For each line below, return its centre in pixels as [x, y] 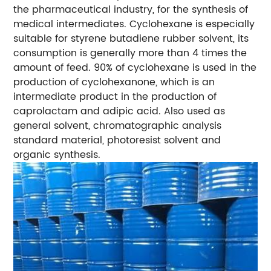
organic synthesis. [57, 155]
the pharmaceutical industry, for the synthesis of [131, 9]
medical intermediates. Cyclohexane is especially [134, 24]
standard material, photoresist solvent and [117, 140]
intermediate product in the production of [115, 96]
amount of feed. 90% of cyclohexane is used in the [135, 67]
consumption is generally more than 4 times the [130, 53]
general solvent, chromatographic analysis [118, 126]
